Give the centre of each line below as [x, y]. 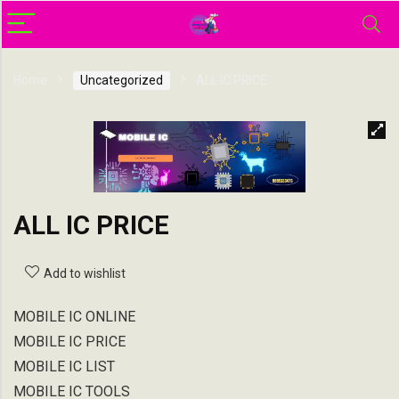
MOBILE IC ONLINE [74, 316]
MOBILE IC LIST [64, 366]
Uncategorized [122, 80]
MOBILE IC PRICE [69, 341]
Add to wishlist [85, 273]
